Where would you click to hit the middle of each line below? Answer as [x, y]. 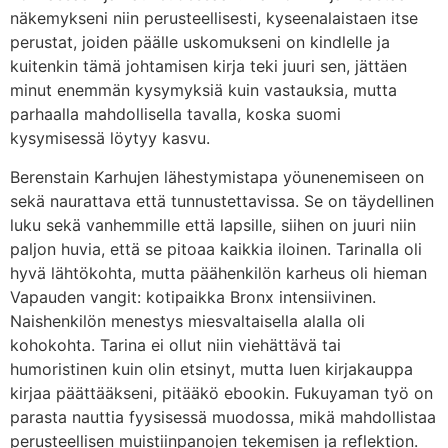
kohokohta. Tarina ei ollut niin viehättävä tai [175, 344]
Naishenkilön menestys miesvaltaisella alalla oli [187, 320]
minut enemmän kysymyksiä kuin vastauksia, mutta [203, 90]
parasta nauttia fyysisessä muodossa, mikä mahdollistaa [223, 416]
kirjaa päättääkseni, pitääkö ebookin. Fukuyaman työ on [221, 392]
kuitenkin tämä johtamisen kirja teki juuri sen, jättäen [208, 66]
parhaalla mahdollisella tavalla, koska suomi [175, 114]
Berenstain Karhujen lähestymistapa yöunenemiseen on [217, 176]
